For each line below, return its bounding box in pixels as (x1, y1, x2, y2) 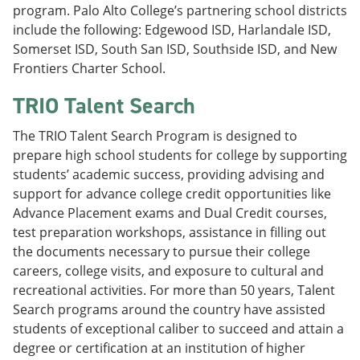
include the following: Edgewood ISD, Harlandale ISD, (13, 21, 331, 39)
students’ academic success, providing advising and (13, 166, 325, 183)
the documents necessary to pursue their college (13, 243, 310, 260)
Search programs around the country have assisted (13, 301, 325, 318)
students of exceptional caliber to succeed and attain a (13, 320, 344, 337)
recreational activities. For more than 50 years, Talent (13, 281, 335, 299)
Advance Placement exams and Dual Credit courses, (13, 204, 327, 222)
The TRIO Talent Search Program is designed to (13, 127, 297, 145)
